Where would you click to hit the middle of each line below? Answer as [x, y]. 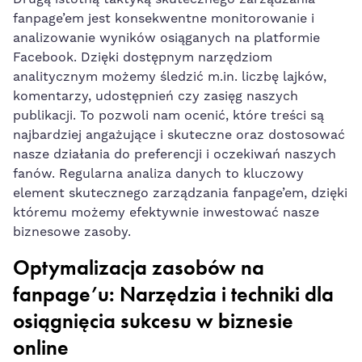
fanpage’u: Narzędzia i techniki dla [173, 294]
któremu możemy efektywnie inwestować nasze [166, 212]
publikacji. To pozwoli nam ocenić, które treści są [168, 115]
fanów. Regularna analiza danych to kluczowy [158, 173]
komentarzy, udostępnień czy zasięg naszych [156, 96]
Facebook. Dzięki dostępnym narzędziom [143, 57]
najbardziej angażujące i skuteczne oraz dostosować [179, 135]
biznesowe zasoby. [72, 232]
